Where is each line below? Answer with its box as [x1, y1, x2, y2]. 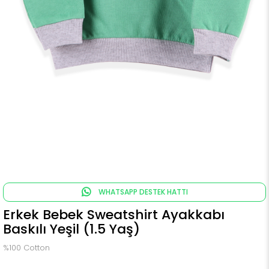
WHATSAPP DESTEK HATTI [96, 187, 188, 197]
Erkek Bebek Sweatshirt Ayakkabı [3, 205, 225, 224]
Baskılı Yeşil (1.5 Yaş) [3, 220, 140, 238]
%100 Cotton [3, 242, 50, 253]
